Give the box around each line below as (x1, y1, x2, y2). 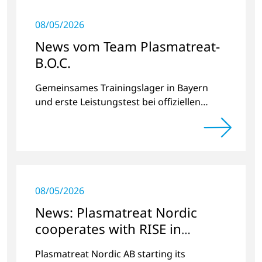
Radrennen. (35, 109, 87, 122)
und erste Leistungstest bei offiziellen (35, 95, 201, 108)
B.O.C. (35, 53, 71, 72)
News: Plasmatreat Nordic (35, 203, 197, 222)
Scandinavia (35, 236, 109, 254)
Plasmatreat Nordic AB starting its (35, 247, 185, 260)
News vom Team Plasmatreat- (35, 37, 220, 56)
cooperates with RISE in (35, 219, 181, 238)
